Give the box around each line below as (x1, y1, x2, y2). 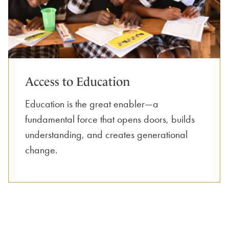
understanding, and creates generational (25, 128, 188, 141)
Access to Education (25, 74, 130, 89)
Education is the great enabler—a (25, 97, 158, 110)
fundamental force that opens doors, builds (25, 112, 195, 125)
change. (25, 143, 58, 156)
